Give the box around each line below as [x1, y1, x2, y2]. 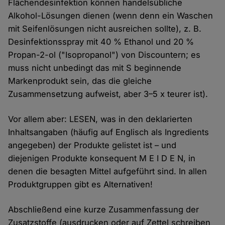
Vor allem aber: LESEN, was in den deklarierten [8, 114, 193, 125]
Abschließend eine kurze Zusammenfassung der [8, 204, 199, 215]
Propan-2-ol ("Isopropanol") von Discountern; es [8, 50, 201, 60]
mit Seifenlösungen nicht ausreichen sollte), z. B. [8, 24, 202, 34]
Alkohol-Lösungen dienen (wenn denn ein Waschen [8, 11, 213, 21]
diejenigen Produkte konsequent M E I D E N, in [8, 153, 196, 164]
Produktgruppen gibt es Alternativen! [8, 179, 153, 190]
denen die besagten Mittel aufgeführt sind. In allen [8, 166, 207, 177]
